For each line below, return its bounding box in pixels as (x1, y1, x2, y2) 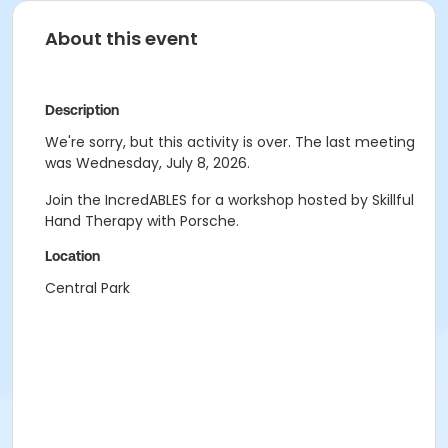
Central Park (45, 278, 130, 298)
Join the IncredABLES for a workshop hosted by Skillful (45, 190, 414, 210)
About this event (45, 26, 198, 51)
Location (45, 248, 100, 264)
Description (45, 102, 119, 118)
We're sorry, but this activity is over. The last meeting (45, 132, 415, 152)
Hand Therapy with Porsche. (45, 211, 239, 231)
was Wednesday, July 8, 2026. (45, 153, 250, 173)
